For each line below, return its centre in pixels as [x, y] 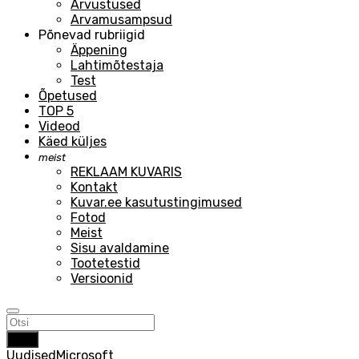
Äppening [99, 50]
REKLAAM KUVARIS [126, 172]
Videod [59, 126]
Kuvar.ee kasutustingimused [156, 202]
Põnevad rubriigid [92, 35]
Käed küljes [73, 141]
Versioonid [102, 278]
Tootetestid [105, 263]
